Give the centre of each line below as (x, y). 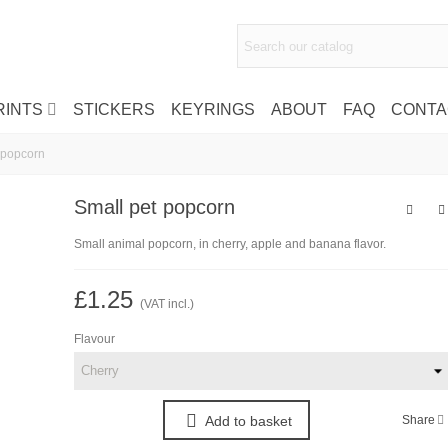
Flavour (94, 339)
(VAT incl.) (166, 304)
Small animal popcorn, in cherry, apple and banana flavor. (229, 244)
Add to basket (248, 421)
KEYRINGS (212, 109)
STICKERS (113, 109)
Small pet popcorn (154, 207)
